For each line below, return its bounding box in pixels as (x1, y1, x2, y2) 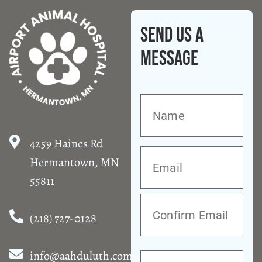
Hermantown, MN (30, 154, 119, 170)
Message (140, 46, 198, 71)
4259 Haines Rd (30, 135, 103, 151)
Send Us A (140, 22, 204, 48)
